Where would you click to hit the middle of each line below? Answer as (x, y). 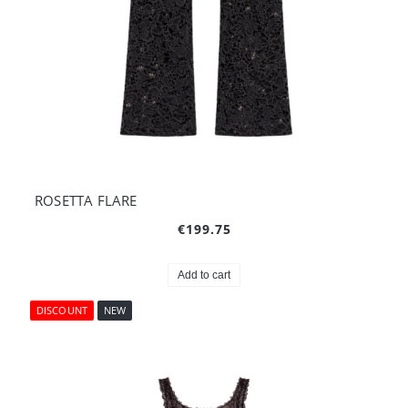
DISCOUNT (62, 310)
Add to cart (204, 275)
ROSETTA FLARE (86, 200)
